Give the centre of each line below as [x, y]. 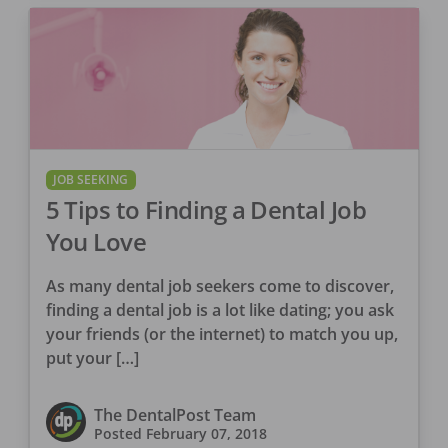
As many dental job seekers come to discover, [219, 286]
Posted [119, 434]
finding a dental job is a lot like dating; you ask [219, 310]
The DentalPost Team [174, 415]
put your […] [92, 358]
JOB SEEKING [91, 180]
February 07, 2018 [206, 434]
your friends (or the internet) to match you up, [221, 334]
